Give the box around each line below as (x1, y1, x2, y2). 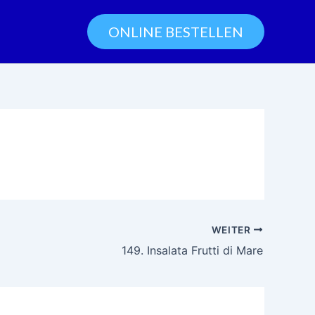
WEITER (211, 224, 254, 236)
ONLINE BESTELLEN (108, 23, 243, 40)
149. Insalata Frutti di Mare (122, 243, 263, 257)
